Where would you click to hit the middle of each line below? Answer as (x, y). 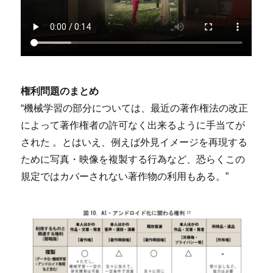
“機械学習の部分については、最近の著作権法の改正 (135, 108)
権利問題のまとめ (60, 91)
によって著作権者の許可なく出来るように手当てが (133, 125)
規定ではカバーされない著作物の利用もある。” (125, 176)
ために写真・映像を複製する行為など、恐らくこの (133, 159)
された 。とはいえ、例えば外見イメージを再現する (134, 142)
